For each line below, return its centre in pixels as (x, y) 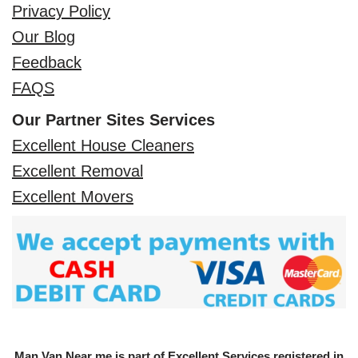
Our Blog (44, 36)
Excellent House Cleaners (103, 145)
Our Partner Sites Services (113, 119)
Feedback (47, 62)
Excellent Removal (78, 171)
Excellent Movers (73, 196)
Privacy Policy (61, 11)
